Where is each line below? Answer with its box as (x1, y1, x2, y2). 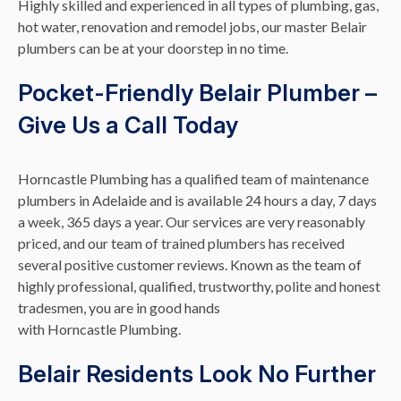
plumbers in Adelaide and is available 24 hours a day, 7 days (18, 192, 377, 209)
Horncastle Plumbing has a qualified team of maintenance (18, 170, 369, 188)
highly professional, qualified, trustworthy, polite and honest (18, 277, 380, 295)
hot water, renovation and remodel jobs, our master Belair (18, 18, 367, 36)
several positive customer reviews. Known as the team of (18, 256, 362, 274)
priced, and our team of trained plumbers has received (18, 235, 345, 252)
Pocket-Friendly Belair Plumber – (18, 79, 377, 107)
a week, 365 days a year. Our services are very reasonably (18, 213, 365, 231)
